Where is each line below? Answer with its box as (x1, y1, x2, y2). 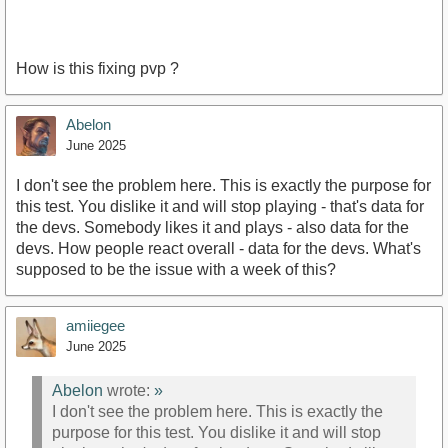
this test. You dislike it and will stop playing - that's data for (16, 197, 424, 215)
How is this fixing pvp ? (16, 59, 179, 77)
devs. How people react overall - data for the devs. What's (16, 239, 421, 257)
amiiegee (66, 316, 125, 334)
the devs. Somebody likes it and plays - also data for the (16, 218, 409, 236)
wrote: (103, 382, 154, 400)
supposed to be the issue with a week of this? (16, 260, 336, 278)
